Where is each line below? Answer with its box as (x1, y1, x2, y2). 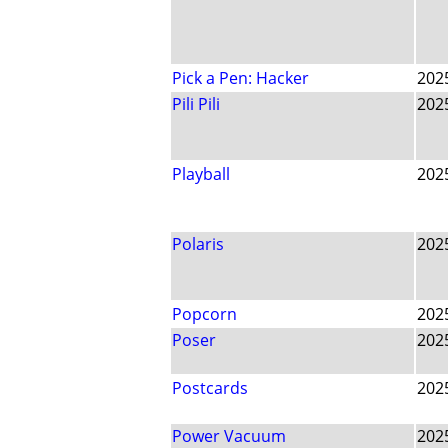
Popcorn (172, 303, 237, 326)
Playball (172, 163, 230, 186)
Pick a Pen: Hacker (172, 67, 309, 90)
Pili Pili (172, 93, 220, 116)
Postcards (172, 377, 248, 400)
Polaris (172, 233, 224, 256)
